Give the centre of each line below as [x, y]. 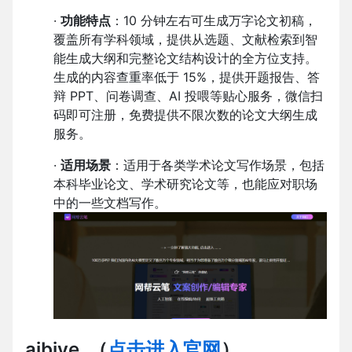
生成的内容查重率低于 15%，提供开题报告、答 [187, 77]
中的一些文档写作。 [110, 203]
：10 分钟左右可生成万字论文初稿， [214, 21]
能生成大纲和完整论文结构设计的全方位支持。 [185, 59]
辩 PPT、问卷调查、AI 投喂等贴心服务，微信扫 [188, 96]
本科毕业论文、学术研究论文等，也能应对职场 [185, 184]
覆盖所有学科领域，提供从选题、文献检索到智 [185, 40]
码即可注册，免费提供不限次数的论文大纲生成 [185, 115]
